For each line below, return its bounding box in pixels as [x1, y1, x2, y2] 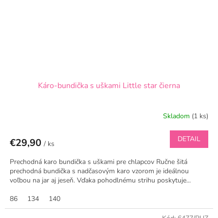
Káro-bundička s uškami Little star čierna [38, 80, 180, 91]
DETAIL [178, 134, 200, 144]
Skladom [163, 111, 192, 121]
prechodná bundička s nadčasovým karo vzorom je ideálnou [10, 166, 189, 176]
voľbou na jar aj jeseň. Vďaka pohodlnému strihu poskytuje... [10, 175, 191, 185]
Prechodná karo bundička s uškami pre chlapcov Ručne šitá [10, 157, 187, 166]
